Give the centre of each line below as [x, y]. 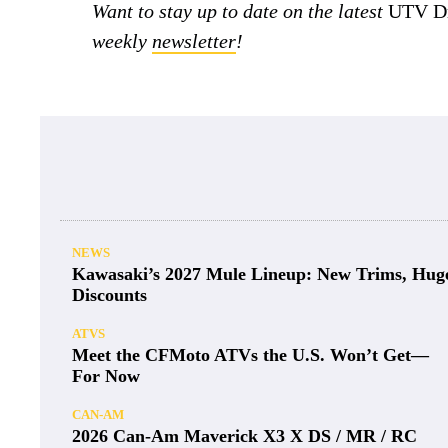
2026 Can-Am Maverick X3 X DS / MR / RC [244, 435]
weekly [122, 40]
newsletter [194, 40]
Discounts [109, 294]
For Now [106, 375]
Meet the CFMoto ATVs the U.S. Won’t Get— [250, 354]
